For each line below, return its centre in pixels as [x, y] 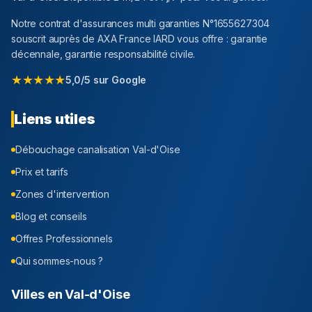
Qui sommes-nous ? [60, 261]
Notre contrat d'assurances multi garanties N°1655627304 [141, 24]
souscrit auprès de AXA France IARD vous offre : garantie [140, 39]
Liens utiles [55, 119]
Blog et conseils [51, 217]
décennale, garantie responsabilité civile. [103, 54]
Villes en [38, 295]
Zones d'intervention [62, 194]
